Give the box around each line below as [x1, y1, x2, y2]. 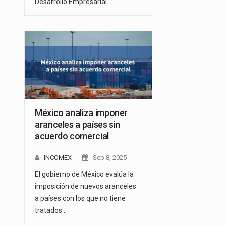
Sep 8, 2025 [93, 154, 127, 162]
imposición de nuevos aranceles [35, 182, 136, 191]
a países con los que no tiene [35, 194, 126, 203]
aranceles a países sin [35, 119, 121, 130]
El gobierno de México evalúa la [35, 170, 134, 179]
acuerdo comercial [35, 131, 109, 142]
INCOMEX [44, 154, 72, 162]
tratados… [35, 206, 67, 215]
